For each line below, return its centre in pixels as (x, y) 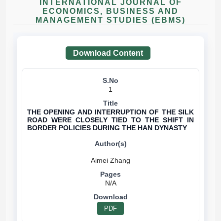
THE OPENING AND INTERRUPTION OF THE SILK (110, 112)
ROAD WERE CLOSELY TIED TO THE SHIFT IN (110, 120)
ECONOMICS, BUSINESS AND (110, 11)
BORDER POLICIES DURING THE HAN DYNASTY (107, 128)
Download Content (108, 53)
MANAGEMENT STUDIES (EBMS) (110, 20)
